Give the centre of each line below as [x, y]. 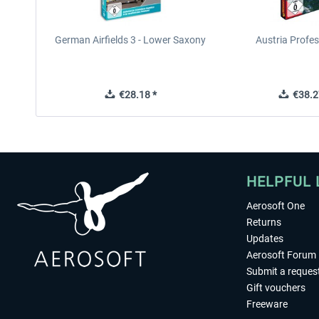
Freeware [267, 304]
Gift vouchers [276, 288]
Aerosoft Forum [281, 255]
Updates [265, 239]
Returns [264, 222]
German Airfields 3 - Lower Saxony [131, 40]
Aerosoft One [276, 206]
